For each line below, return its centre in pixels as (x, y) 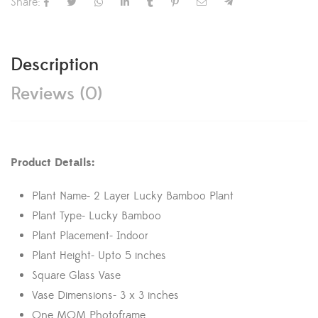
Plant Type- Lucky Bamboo (97, 216)
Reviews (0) (56, 94)
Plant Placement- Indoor (90, 236)
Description (55, 65)
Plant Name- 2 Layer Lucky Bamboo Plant (133, 196)
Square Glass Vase (76, 276)
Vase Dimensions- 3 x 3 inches (105, 296)
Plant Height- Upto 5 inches (99, 256)
